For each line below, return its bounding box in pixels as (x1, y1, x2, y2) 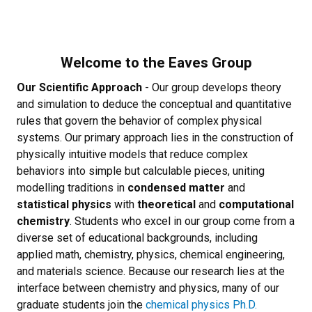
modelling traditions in (17, 181, 127, 194)
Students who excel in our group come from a (75, 214, 295, 228)
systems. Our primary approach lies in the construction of (17, 131, 294, 144)
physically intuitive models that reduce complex (17, 148, 248, 161)
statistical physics (17, 198, 111, 211)
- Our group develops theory (145, 81, 281, 94)
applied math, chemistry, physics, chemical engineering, (17, 248, 285, 261)
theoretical (137, 198, 198, 211)
